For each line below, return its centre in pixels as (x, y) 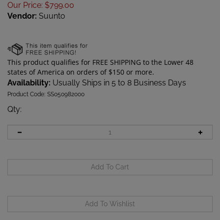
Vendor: (22, 16)
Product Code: (26, 94)
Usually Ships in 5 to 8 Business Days (118, 82)
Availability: (29, 82)
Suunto (51, 16)
